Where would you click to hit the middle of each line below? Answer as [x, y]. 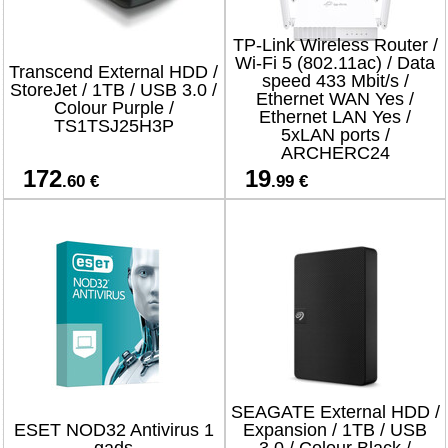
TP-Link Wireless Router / [335, 45]
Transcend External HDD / [113, 72]
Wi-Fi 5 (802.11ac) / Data [335, 63]
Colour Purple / [113, 108]
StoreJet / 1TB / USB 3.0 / [113, 90]
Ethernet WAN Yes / [335, 99]
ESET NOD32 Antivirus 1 [113, 430]
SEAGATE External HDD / [335, 412]
